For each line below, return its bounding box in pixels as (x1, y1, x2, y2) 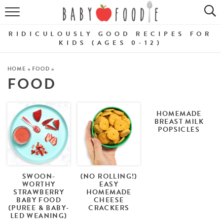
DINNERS (90, 106, 131, 117)
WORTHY (22, 179, 56, 189)
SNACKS (93, 83, 128, 95)
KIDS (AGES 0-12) (59, 38, 162, 48)
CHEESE (94, 194, 124, 205)
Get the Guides (68, 156, 124, 167)
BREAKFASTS (82, 60, 139, 72)
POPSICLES (158, 124, 200, 135)
